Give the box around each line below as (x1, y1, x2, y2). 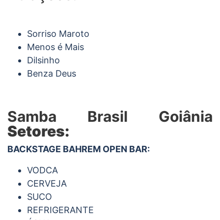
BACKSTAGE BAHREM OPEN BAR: (7, 143, 150, 154)
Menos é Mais (27, 41, 84, 52)
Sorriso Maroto (27, 28, 89, 39)
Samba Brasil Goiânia (7, 107, 213, 125)
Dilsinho (27, 55, 60, 65)
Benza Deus (27, 68, 76, 79)
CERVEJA (27, 178, 67, 189)
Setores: (7, 122, 69, 140)
